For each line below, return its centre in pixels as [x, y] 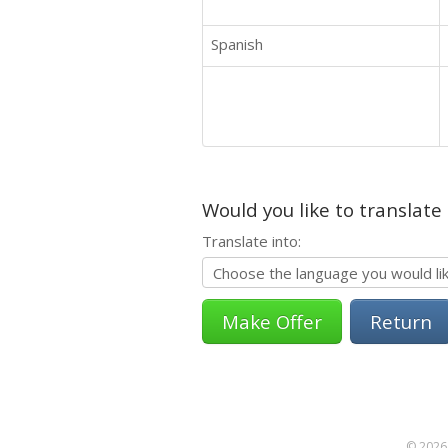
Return [401, 321]
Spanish [237, 43]
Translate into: [251, 240]
